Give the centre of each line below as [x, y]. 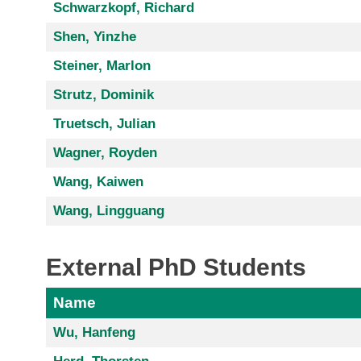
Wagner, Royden [105, 152]
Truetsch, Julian [104, 123]
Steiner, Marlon [102, 65]
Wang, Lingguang [108, 210]
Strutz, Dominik [103, 94]
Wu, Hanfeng [94, 333]
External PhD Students [176, 267]
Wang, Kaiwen [98, 181]
